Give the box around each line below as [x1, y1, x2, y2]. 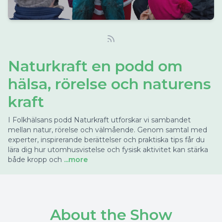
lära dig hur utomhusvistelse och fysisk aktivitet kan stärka [8, 145, 208, 154]
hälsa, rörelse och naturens [8, 75, 211, 93]
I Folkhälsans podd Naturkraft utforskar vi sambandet [8, 115, 191, 124]
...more [62, 155, 88, 164]
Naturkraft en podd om [8, 57, 183, 75]
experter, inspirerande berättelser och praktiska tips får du [8, 135, 205, 144]
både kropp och [8, 155, 62, 164]
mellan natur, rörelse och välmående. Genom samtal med [8, 125, 207, 134]
